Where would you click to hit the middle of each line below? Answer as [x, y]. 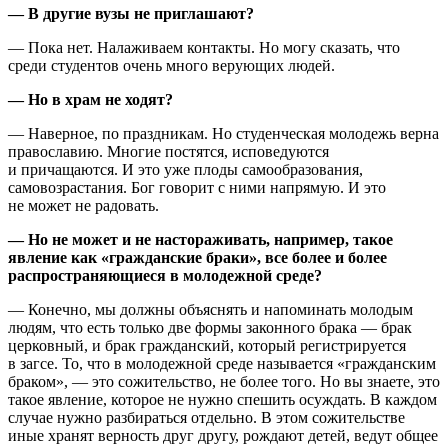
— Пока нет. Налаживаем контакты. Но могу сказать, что [204, 47]
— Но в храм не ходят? [90, 99]
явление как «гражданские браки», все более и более [197, 257]
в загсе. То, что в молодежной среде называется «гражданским [222, 363]
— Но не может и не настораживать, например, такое [200, 239]
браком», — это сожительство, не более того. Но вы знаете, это [224, 381]
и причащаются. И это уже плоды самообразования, [185, 169]
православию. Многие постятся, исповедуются [168, 151]
